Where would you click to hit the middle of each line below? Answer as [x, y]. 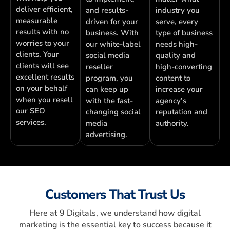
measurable [37, 21]
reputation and [181, 112]
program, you [109, 78]
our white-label [113, 44]
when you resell [44, 100]
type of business [184, 33]
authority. [172, 123]
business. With [112, 33]
